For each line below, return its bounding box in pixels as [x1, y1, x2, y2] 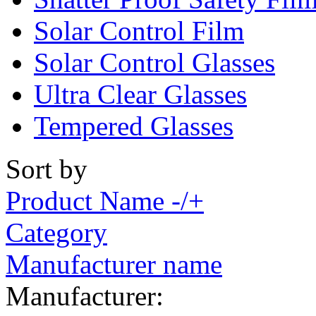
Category [6, 217, 107, 248]
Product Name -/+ [6, 185, 204, 216]
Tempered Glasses [34, 110, 233, 141]
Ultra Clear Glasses [34, 78, 247, 109]
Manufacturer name [6, 248, 222, 279]
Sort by [6, 153, 87, 184]
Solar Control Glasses [34, 47, 275, 78]
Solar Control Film [34, 15, 244, 46]
